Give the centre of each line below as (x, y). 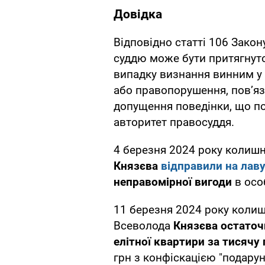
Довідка (138, 14)
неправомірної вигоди (173, 182)
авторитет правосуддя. (174, 122)
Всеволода (143, 226)
